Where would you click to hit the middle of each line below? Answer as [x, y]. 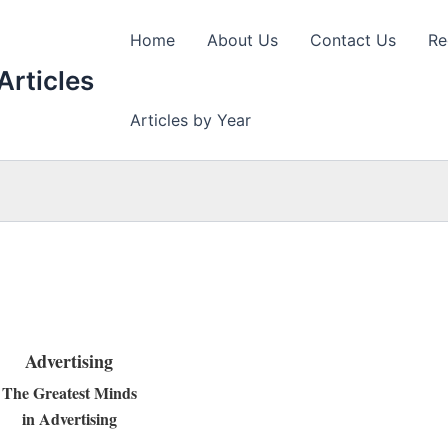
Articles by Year [190, 120]
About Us [242, 40]
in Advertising [69, 418]
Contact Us [353, 40]
